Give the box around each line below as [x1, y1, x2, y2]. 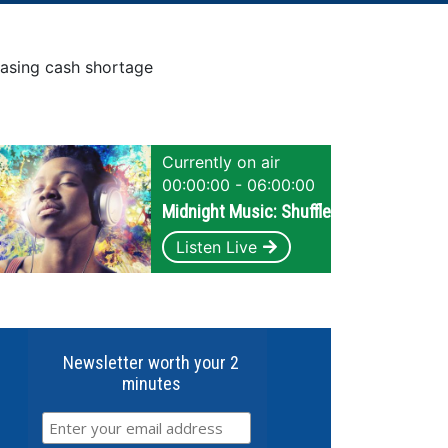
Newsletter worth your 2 [63, 352, 240, 373]
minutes [121, 373, 181, 394]
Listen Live [176, 237, 257, 257]
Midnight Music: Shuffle [162, 201, 331, 222]
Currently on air [162, 152, 280, 172]
